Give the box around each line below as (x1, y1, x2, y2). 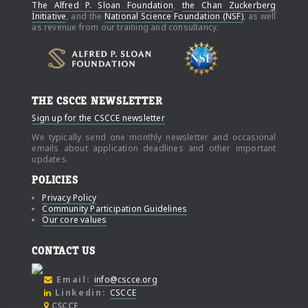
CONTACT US (32, 245, 96, 256)
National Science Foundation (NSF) (104, 10, 243, 22)
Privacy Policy (42, 191, 97, 203)
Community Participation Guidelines (42, 202, 188, 214)
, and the (66, 10, 104, 22)
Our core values (42, 213, 107, 225)
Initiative (32, 10, 67, 22)
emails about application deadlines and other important (32, 142, 276, 155)
